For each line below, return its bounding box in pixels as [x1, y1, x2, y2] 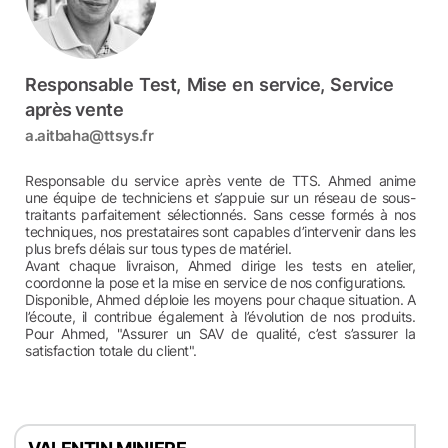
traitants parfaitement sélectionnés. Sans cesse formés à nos [25, 206, 416, 223]
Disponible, [25, 291, 97, 308]
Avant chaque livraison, [25, 257, 188, 274]
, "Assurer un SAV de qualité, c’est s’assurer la [105, 325, 416, 342]
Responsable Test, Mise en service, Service [25, 74, 394, 95]
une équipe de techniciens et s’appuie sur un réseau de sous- [25, 189, 416, 206]
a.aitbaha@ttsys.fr [25, 126, 154, 145]
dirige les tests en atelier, [231, 257, 416, 274]
